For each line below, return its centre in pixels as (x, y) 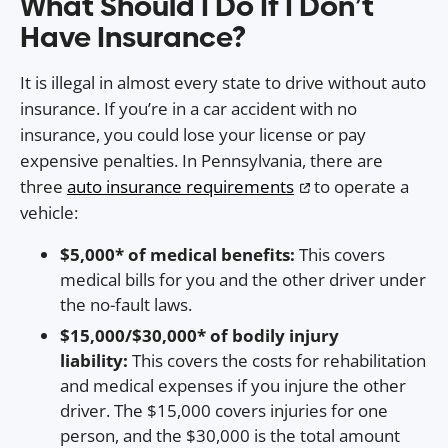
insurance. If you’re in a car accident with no (188, 109)
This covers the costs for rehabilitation (279, 360)
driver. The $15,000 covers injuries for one (224, 410)
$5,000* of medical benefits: (179, 255)
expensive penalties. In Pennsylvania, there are (201, 161)
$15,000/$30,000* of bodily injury (199, 335)
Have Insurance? (133, 37)
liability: (96, 360)
